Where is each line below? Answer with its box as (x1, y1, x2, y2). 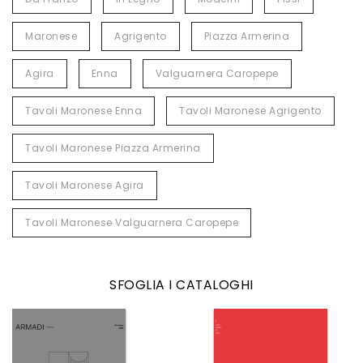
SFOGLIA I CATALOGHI (109, 276, 254, 293)
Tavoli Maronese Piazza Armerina (25, 141, 201, 155)
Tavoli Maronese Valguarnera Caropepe (25, 216, 238, 229)
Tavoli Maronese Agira (25, 178, 144, 192)
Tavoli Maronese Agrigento (179, 104, 322, 117)
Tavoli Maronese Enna (25, 104, 142, 117)
